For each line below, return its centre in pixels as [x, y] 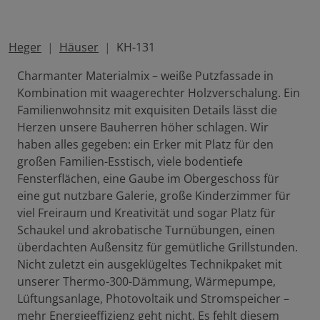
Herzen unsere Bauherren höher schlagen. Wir [143, 127]
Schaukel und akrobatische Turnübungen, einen [146, 230]
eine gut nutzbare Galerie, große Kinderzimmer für [154, 196]
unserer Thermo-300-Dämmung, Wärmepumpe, [146, 282]
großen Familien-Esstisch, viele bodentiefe [130, 162]
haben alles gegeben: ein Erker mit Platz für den [145, 145]
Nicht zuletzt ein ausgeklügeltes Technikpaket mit [150, 265]
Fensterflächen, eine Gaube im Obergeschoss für [148, 179]
